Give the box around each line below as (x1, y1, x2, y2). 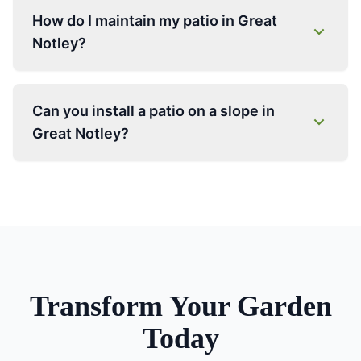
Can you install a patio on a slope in (32, 102, 275, 119)
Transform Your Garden (29, 290, 332, 322)
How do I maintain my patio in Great (32, 12, 277, 29)
